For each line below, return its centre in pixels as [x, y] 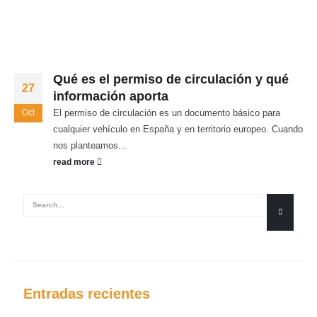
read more [75, 161]
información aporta [111, 96]
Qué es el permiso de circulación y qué [171, 79]
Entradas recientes [87, 293]
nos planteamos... [90, 145]
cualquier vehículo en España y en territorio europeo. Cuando [178, 129]
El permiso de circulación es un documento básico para [167, 113]
